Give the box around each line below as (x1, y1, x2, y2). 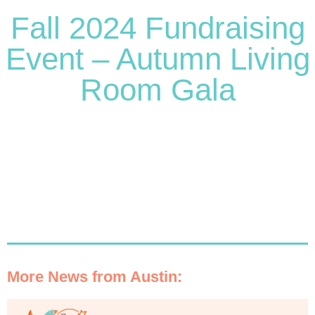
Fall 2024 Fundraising (10, 11, 305, 46)
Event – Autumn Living (5, 41, 310, 77)
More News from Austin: (7, 268, 182, 286)
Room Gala (79, 72, 236, 108)
